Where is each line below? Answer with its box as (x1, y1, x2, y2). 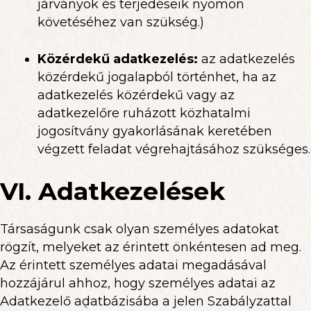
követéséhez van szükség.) (37, 15, 204, 30)
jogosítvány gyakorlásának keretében (37, 124, 272, 139)
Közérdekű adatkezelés (37, 51, 194, 67)
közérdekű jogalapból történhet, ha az (37, 69, 276, 85)
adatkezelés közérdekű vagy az (37, 87, 235, 103)
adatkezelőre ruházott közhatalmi (37, 106, 251, 121)
